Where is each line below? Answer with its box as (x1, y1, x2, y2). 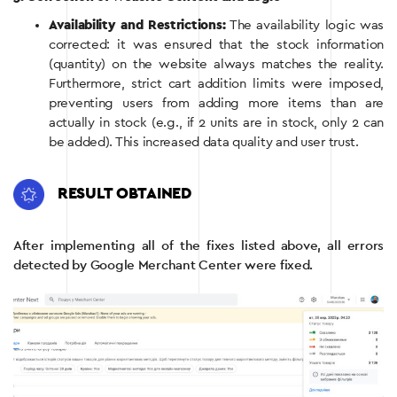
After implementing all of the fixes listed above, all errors (13, 238, 384, 253)
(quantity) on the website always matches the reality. (49, 57, 384, 71)
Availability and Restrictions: (49, 18, 226, 32)
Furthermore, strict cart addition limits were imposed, (49, 76, 384, 90)
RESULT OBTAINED (58, 185, 191, 202)
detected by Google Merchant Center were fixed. (13, 258, 314, 272)
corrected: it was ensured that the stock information (49, 37, 384, 51)
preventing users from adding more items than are (49, 96, 384, 110)
